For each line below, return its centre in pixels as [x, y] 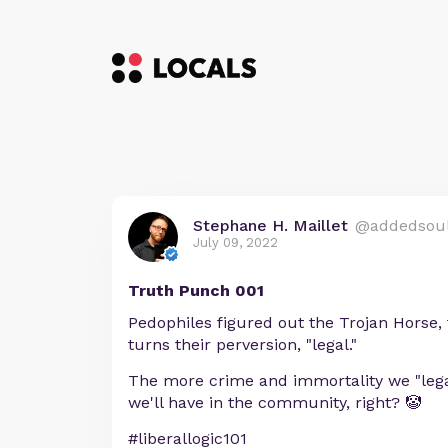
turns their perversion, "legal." [242, 344]
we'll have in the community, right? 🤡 [274, 402]
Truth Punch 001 [196, 290]
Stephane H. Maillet [270, 225]
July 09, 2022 [235, 242]
